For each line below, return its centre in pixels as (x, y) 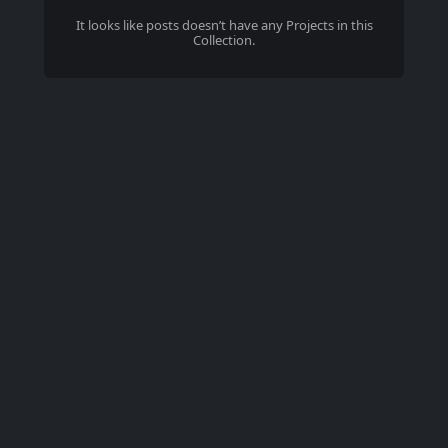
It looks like (110, 25)
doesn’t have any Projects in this (275, 25)
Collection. (224, 40)
